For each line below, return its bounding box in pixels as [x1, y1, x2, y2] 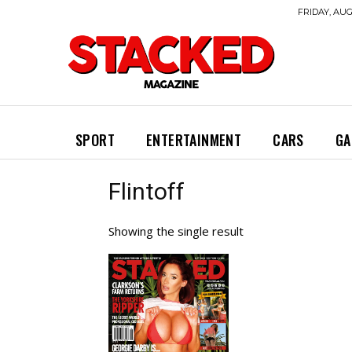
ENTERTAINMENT [146, 130, 242, 151]
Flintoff [108, 177, 185, 205]
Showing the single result [108, 222, 244, 239]
